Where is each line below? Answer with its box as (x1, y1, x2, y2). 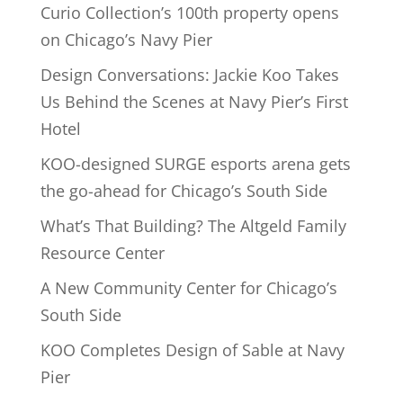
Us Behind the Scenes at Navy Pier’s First (40, 91, 348, 112)
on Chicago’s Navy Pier (40, 29, 212, 50)
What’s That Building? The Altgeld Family (40, 215, 346, 237)
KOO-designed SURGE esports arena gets (40, 153, 351, 175)
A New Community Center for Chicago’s (40, 277, 337, 299)
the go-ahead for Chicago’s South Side (40, 180, 327, 201)
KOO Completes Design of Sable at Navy (40, 339, 345, 361)
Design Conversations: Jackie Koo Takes (40, 64, 339, 85)
